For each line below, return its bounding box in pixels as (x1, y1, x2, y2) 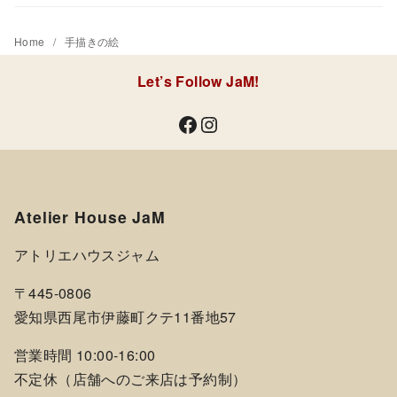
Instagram (198, 107, 216, 139)
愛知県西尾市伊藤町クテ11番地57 (14, 307, 237, 328)
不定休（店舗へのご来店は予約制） (14, 369, 247, 390)
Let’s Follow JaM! (137, 70, 260, 91)
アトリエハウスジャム (14, 245, 160, 266)
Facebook (176, 107, 188, 139)
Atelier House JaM (14, 205, 166, 228)
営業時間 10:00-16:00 (14, 345, 156, 366)
